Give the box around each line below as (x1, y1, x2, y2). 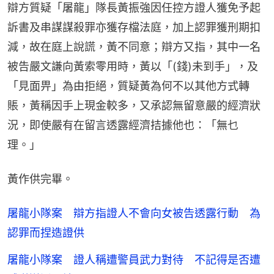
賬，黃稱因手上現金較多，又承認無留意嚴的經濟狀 (7, 98, 261, 112)
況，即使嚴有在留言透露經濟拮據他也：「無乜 (7, 118, 239, 131)
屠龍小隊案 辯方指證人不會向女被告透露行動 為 (7, 206, 261, 220)
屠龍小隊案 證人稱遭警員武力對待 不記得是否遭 (7, 253, 261, 266)
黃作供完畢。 (7, 172, 73, 185)
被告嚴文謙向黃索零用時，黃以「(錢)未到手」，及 (7, 59, 258, 73)
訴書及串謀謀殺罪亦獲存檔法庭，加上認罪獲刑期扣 (7, 20, 261, 34)
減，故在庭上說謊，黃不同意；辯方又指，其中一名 (7, 40, 261, 53)
